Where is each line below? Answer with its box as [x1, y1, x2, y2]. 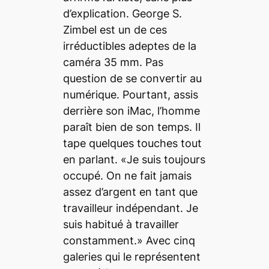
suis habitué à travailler [62, 218, 179, 231]
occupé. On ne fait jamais [62, 169, 192, 183]
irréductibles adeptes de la [62, 40, 196, 53]
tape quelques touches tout [62, 137, 202, 150]
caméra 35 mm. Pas [62, 56, 163, 69]
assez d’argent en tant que [62, 186, 198, 199]
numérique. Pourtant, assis [62, 88, 198, 101]
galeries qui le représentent [62, 250, 201, 264]
